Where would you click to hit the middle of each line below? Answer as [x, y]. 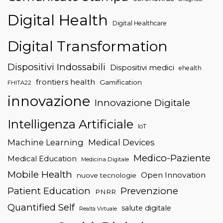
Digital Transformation [88, 46]
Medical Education [42, 159]
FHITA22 [19, 82]
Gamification [121, 82]
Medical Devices [121, 142]
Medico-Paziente [172, 158]
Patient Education [49, 191]
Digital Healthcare [140, 23]
